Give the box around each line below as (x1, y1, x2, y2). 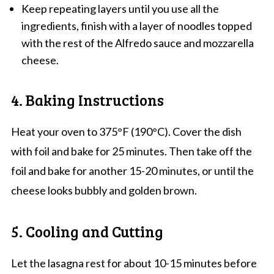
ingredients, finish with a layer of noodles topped (21, 18, 252, 32)
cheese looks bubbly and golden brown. (10, 183, 197, 197)
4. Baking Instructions (10, 89, 164, 110)
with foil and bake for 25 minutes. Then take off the (10, 144, 252, 158)
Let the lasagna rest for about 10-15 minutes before (10, 256, 257, 270)
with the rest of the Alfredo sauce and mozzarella (21, 35, 254, 50)
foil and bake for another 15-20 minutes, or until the (10, 163, 254, 177)
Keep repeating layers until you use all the (21, 1, 219, 15)
